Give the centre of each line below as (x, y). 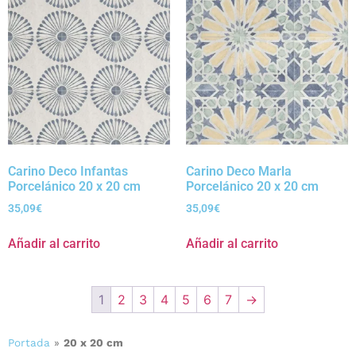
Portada (29, 343)
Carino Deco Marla (239, 172)
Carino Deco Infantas (68, 172)
